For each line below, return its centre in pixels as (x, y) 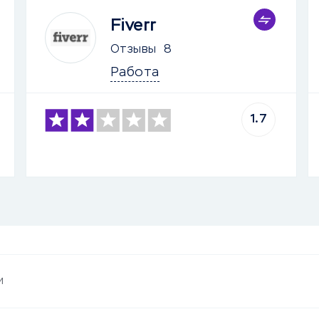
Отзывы (133, 50)
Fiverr (134, 26)
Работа (135, 73)
